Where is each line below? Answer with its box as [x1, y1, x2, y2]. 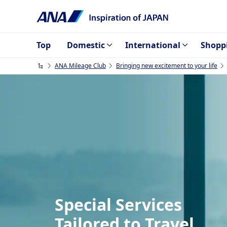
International [125, 40, 180, 51]
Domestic [67, 40, 105, 51]
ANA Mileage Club [55, 61, 106, 70]
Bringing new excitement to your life [116, 61, 217, 70]
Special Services [54, 194, 182, 216]
